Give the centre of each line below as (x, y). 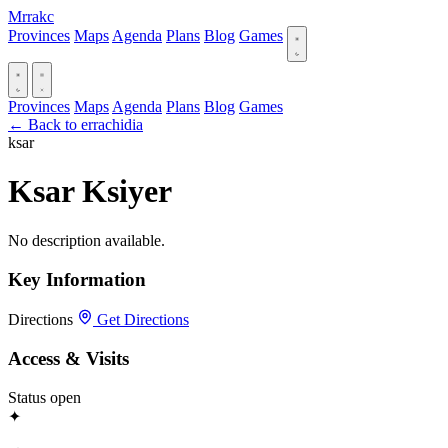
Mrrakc (31, 16)
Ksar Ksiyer (90, 191)
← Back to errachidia (75, 124)
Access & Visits (68, 359)
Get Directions (141, 320)
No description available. (86, 240)
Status (27, 397)
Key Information (77, 279)
